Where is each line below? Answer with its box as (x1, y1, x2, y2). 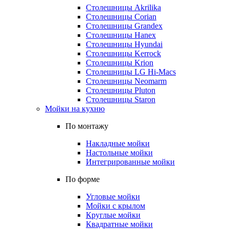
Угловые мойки (86, 192, 140, 201)
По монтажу (65, 122, 108, 130)
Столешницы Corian (86, 12, 156, 21)
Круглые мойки (86, 211, 141, 219)
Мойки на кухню (45, 104, 105, 113)
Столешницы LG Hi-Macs (86, 67, 176, 76)
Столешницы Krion (86, 58, 153, 67)
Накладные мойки (86, 139, 150, 148)
